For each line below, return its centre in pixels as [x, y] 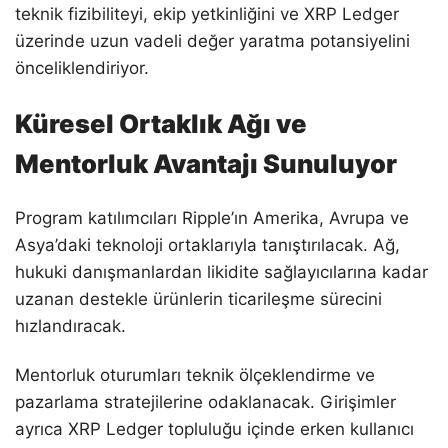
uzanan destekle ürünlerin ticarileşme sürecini [198, 298]
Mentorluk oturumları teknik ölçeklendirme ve [195, 374]
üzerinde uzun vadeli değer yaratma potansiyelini [212, 40]
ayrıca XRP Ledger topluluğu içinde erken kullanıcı [214, 428]
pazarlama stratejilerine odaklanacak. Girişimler [205, 401]
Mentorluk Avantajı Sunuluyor [206, 163]
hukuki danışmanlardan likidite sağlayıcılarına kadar [221, 271]
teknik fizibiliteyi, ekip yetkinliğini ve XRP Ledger [207, 13]
